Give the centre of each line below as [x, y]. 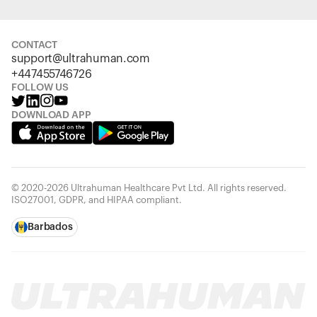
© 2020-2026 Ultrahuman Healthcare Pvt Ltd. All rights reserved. [149, 188]
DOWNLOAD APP [51, 115]
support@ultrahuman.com [81, 59]
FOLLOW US [40, 88]
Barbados [50, 227]
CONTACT [34, 45]
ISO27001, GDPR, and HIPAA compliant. [97, 200]
